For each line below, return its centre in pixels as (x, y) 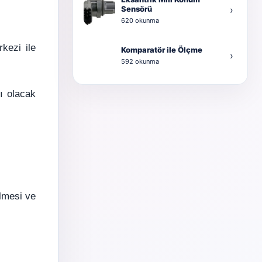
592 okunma (140, 61)
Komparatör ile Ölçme (162, 49)
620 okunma (140, 20)
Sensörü (137, 8)
